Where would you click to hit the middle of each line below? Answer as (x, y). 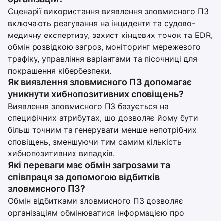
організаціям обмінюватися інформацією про (96, 213)
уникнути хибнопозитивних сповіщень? (96, 94)
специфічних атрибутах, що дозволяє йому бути (103, 118)
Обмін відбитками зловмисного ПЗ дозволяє (95, 201)
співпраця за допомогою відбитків (84, 177)
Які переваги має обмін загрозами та (89, 165)
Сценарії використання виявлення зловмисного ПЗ (108, 11)
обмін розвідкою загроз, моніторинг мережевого (104, 47)
